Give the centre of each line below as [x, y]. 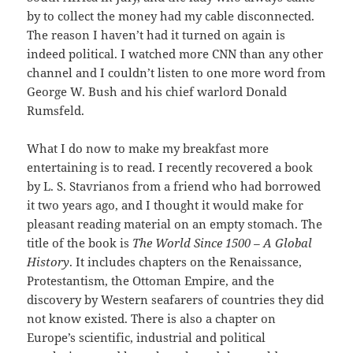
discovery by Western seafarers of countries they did [176, 300]
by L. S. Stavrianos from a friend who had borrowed [174, 186]
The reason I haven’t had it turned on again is [156, 35]
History [48, 262]
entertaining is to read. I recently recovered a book [170, 167]
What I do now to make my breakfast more [148, 149]
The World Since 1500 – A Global [223, 243]
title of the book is [80, 243]
